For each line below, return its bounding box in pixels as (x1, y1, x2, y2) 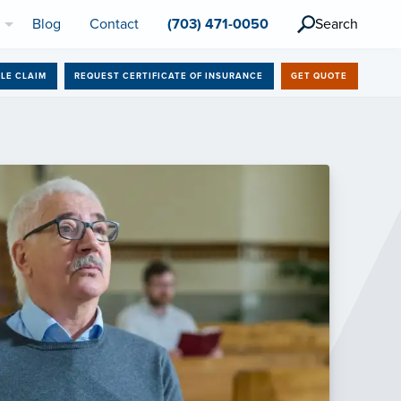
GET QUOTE (291, 70, 348, 81)
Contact (90, 15, 139, 34)
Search (315, 15, 358, 34)
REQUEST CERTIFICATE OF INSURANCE (74, 70, 264, 81)
